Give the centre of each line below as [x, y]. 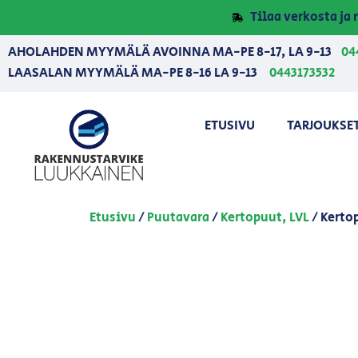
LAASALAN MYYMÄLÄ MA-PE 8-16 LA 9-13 [135, 73]
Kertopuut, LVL [265, 217]
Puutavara [178, 217]
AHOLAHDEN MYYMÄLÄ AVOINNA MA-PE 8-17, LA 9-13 [175, 52]
